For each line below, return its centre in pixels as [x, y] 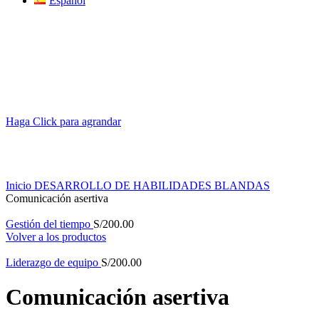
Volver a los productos [56, 237]
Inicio [20, 185]
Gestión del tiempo [49, 224]
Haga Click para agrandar [63, 121]
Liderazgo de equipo [53, 262]
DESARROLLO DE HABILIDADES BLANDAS [152, 185]
